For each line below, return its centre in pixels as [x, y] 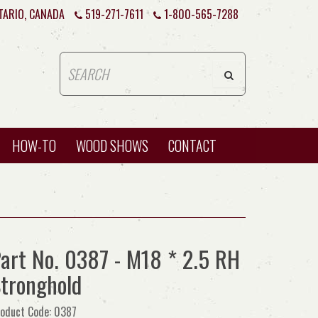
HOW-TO [34, 146]
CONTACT [192, 146]
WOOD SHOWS [112, 146]
